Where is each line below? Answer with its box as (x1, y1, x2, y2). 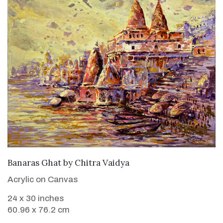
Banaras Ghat (7, 157, 61, 169)
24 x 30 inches (7, 194, 64, 204)
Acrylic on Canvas (7, 175, 78, 185)
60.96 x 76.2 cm (7, 205, 70, 215)
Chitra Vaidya (75, 157, 129, 169)
